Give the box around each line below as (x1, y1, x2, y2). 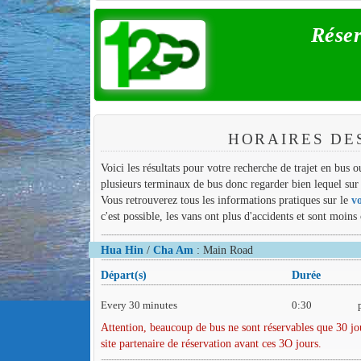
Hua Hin (100, 243, 143, 256)
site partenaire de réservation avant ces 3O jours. (100, 336, 322, 350)
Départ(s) (100, 268, 147, 281)
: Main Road (193, 243, 253, 256)
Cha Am (152, 243, 193, 256)
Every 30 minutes (100, 298, 177, 311)
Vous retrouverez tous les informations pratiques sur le (100, 193, 351, 207)
